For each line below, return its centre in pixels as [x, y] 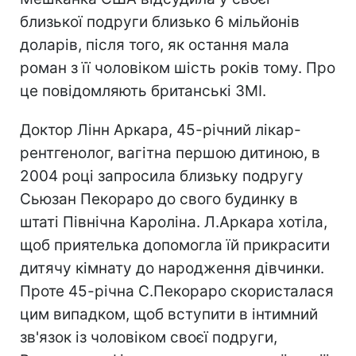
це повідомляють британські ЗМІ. [143, 91]
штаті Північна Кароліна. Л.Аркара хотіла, [174, 222]
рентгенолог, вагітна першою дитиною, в [170, 153]
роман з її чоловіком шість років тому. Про [178, 68]
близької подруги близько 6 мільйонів [160, 21]
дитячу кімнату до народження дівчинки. [172, 268]
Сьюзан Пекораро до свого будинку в [159, 199]
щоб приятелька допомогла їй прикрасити [175, 245]
